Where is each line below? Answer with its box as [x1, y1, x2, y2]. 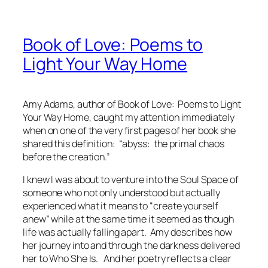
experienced [23, 199, 76, 213]
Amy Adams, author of [23, 98, 118, 111]
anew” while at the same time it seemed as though [23, 212, 234, 226]
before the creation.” [23, 150, 112, 164]
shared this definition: [23, 137, 119, 151]
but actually [167, 186, 220, 200]
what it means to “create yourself [75, 199, 218, 213]
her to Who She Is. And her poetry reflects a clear [23, 252, 232, 266]
